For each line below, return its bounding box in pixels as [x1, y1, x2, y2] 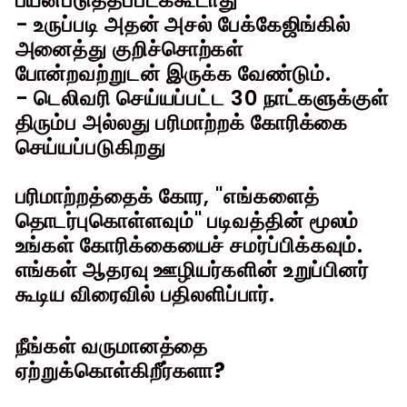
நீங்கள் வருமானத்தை [15, 331, 209, 361]
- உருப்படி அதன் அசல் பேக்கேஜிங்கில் [15, 9, 352, 39]
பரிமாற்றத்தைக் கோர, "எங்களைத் [15, 181, 320, 211]
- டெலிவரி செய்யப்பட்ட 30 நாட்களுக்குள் [15, 83, 389, 113]
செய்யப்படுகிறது [15, 132, 166, 162]
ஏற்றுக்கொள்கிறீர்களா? [15, 355, 227, 385]
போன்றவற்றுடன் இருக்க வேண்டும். [15, 58, 332, 88]
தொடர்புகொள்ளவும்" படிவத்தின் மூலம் [15, 205, 360, 235]
